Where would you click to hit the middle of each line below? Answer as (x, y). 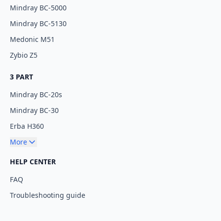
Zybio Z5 (24, 55)
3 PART (21, 77)
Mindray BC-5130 (38, 23)
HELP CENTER (33, 162)
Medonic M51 (32, 39)
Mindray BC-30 (34, 110)
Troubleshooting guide (48, 195)
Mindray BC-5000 (38, 8)
